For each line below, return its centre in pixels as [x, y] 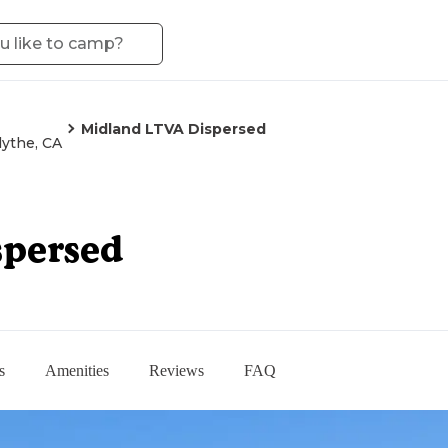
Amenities [77, 370]
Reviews [176, 370]
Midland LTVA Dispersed [173, 129]
